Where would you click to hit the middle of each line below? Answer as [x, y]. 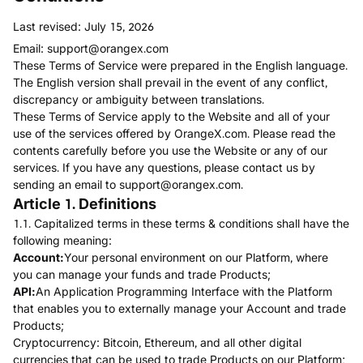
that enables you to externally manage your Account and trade [179, 308]
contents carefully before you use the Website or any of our [170, 150]
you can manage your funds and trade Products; [142, 274]
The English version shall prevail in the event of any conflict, [170, 82]
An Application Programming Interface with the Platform [184, 291]
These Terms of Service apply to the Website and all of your [171, 116]
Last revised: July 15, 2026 [83, 26]
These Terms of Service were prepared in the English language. [180, 65]
